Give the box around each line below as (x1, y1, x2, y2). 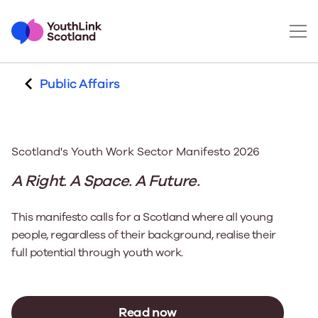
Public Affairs (40, 75, 120, 92)
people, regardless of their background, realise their (11, 227, 276, 243)
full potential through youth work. (11, 245, 183, 261)
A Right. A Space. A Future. (11, 170, 200, 192)
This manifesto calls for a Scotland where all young (11, 209, 273, 225)
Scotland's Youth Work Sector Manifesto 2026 (11, 144, 260, 160)
